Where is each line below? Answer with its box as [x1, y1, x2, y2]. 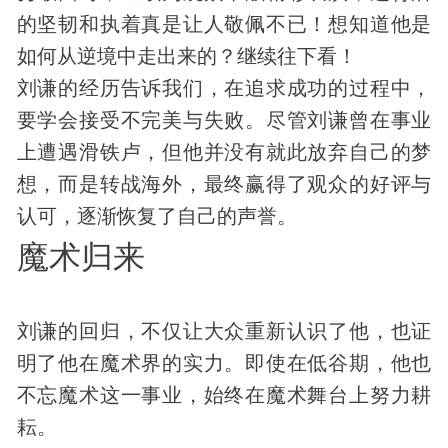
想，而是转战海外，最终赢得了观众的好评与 [16, 172, 432, 195]
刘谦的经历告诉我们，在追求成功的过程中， [16, 76, 432, 99]
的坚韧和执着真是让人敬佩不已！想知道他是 [16, 12, 432, 35]
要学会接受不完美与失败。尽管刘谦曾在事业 [16, 108, 432, 131]
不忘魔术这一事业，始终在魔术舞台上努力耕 [16, 383, 432, 406]
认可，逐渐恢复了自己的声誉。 [16, 204, 297, 227]
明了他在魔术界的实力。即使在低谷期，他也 [16, 351, 432, 374]
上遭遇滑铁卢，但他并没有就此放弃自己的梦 [16, 140, 432, 163]
